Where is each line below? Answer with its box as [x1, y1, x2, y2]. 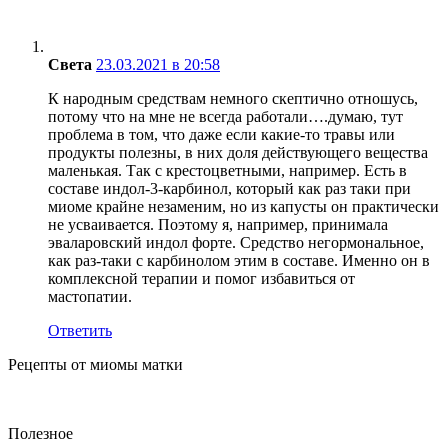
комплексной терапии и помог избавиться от [48, 269, 355, 287]
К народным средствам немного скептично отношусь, [48, 89, 418, 107]
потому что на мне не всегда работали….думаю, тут [48, 107, 403, 125]
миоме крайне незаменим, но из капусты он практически [48, 197, 439, 215]
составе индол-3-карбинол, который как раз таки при [48, 179, 411, 197]
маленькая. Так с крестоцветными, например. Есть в [48, 161, 407, 179]
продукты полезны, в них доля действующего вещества [48, 143, 428, 161]
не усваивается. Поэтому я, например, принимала [48, 215, 388, 233]
